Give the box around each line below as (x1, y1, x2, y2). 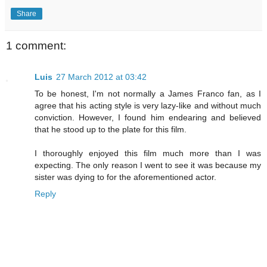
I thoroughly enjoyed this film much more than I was (35, 148, 261, 158)
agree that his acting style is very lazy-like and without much (35, 100, 261, 110)
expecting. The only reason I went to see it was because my (35, 160, 261, 170)
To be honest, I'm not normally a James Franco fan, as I (35, 88, 261, 98)
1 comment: (6, 39, 66, 52)
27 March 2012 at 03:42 (56, 72, 147, 82)
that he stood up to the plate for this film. (35, 124, 187, 134)
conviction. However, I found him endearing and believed (35, 112, 261, 122)
